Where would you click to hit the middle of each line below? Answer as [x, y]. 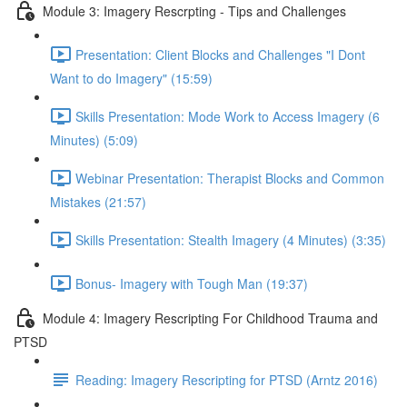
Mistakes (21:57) [98, 202]
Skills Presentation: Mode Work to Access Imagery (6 [228, 116]
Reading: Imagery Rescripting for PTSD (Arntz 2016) [227, 379]
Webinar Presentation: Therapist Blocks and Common [230, 178]
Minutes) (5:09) [94, 140]
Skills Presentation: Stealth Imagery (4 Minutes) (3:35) [231, 239]
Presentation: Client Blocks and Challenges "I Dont [220, 54]
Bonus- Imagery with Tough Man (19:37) [192, 283]
